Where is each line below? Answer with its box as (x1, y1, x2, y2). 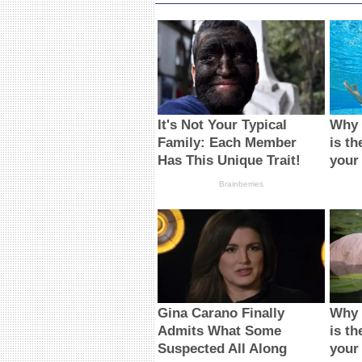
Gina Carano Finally (158, 305, 285, 322)
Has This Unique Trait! (158, 152, 301, 168)
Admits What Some (158, 323, 282, 339)
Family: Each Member (158, 134, 297, 150)
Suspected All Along (158, 341, 288, 357)
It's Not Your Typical (158, 116, 288, 133)
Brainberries (218, 179, 263, 188)
